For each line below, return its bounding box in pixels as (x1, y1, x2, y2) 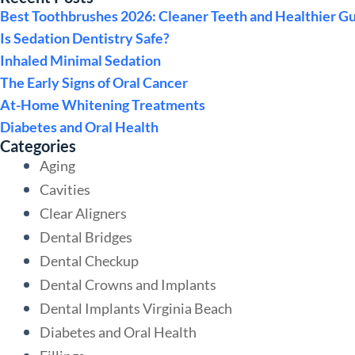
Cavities (40, 180, 90, 198)
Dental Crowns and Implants (40, 275, 216, 293)
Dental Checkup (40, 251, 139, 269)
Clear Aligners (40, 204, 127, 222)
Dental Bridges (40, 227, 132, 246)
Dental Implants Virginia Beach (40, 299, 232, 317)
